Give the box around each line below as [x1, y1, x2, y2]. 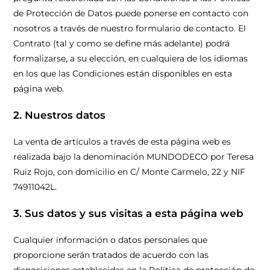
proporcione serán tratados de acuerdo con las [13, 250, 209, 260]
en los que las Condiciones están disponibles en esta [13, 68, 233, 79]
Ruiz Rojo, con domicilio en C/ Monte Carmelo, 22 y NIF [13, 166, 246, 177]
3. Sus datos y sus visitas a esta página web [13, 207, 244, 219]
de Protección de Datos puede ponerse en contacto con [13, 8, 249, 19]
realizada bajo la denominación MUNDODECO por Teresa [13, 151, 254, 162]
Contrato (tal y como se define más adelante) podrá [13, 38, 230, 49]
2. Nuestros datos [13, 109, 106, 121]
